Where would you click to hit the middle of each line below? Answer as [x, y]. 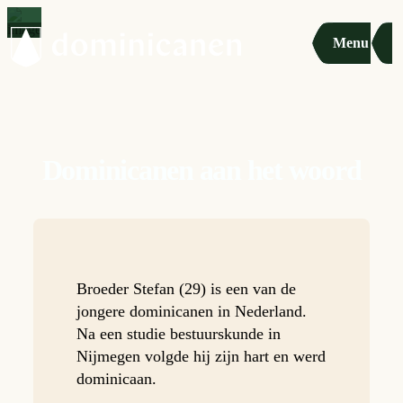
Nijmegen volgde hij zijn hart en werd [201, 356]
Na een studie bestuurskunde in [178, 333]
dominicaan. [116, 378]
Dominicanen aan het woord [201, 170]
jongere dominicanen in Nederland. [191, 311]
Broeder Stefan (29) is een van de [186, 288]
